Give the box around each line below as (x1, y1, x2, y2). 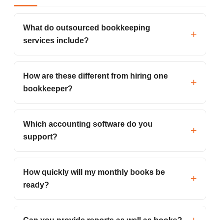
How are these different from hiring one (23, 71, 168, 80)
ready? (23, 180, 49, 189)
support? (23, 132, 57, 141)
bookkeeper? (23, 84, 73, 93)
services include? (23, 36, 89, 45)
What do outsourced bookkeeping (23, 23, 150, 32)
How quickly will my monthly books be (23, 167, 165, 176)
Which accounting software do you (23, 119, 153, 128)
